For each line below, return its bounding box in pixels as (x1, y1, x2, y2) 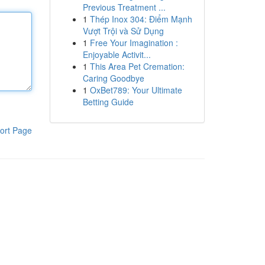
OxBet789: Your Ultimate (89, 84, 182, 96)
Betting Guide (82, 96, 134, 108)
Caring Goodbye (82, 72, 144, 84)
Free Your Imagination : (89, 37, 178, 49)
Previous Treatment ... (82, 1, 166, 13)
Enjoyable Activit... (82, 49, 151, 60)
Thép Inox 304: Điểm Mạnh (89, 13, 192, 25)
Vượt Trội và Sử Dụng (82, 25, 164, 37)
